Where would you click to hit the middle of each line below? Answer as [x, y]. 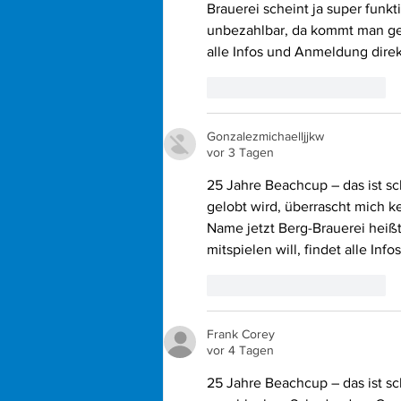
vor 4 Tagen [240, 350]
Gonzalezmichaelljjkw [265, 136]
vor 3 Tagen [240, 152]
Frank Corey [241, 333]
